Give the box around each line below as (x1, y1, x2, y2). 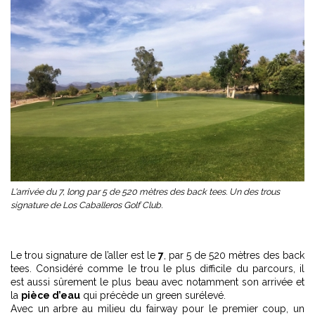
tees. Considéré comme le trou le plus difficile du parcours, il (11, 263, 304, 275)
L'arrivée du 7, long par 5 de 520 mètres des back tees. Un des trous (11, 186, 280, 198)
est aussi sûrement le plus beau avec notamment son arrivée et (11, 276, 304, 288)
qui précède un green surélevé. (80, 290, 226, 302)
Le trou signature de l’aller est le (11, 250, 158, 262)
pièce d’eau (21, 290, 80, 302)
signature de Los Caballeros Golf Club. (11, 200, 162, 211)
